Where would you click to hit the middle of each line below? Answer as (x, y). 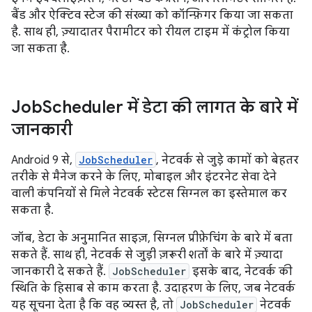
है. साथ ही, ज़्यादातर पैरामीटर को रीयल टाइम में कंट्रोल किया (150, 32)
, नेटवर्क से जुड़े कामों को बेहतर (227, 161)
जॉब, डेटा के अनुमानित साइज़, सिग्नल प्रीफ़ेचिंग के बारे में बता (152, 239)
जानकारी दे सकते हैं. (60, 272)
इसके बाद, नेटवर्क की (241, 272)
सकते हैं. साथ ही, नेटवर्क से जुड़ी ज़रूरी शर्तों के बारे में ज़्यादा (147, 255)
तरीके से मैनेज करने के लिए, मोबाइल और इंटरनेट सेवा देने (144, 177)
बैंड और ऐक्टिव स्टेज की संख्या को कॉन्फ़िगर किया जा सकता (152, 16)
